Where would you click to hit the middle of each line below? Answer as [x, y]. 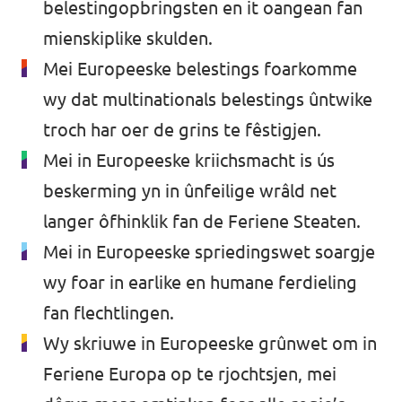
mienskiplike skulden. [128, 38]
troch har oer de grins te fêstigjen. [182, 130]
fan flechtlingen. [109, 313]
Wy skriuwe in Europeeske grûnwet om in [210, 343]
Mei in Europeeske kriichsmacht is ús [189, 160]
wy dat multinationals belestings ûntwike [208, 99]
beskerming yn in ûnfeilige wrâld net [190, 191]
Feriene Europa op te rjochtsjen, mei [190, 374]
